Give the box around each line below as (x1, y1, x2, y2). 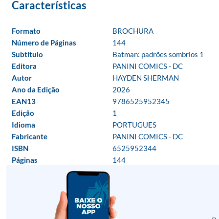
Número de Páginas (12, 38, 76, 47)
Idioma (12, 120, 35, 129)
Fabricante (12, 132, 47, 141)
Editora (12, 62, 37, 70)
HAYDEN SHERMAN (112, 73, 179, 82)
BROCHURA (112, 26, 153, 35)
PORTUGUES (112, 120, 156, 129)
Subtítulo (12, 50, 43, 59)
